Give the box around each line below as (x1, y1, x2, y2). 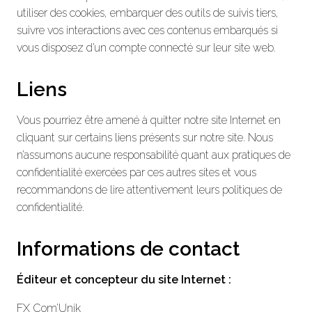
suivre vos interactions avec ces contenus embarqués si (17, 23, 278, 37)
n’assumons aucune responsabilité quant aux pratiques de (17, 148, 290, 162)
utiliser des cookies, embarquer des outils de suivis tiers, (17, 6, 279, 19)
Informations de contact (17, 237, 240, 260)
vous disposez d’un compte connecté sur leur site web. (17, 40, 276, 54)
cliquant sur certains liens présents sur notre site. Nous (17, 130, 273, 144)
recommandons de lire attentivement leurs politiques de (17, 182, 282, 196)
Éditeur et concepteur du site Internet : (17, 272, 231, 286)
